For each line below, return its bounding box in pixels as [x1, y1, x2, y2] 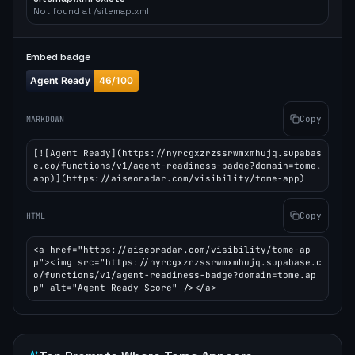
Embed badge [26, 51, 90, 63]
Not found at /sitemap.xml [33, 6, 149, 17]
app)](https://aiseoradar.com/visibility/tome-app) [33, 173, 305, 184]
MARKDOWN [26, 113, 64, 124]
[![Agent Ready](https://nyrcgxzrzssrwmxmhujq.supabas [33, 147, 322, 158]
